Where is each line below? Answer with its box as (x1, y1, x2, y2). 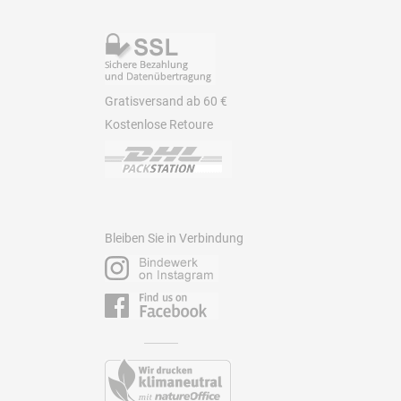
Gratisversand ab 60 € (104, 93, 227, 108)
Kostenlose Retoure (104, 116, 213, 132)
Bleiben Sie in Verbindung (104, 230, 243, 245)
